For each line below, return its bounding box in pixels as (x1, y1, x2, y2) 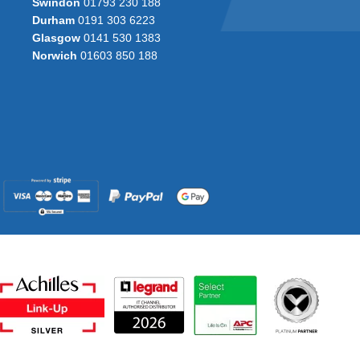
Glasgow (31, 31, 80, 45)
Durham (31, 14, 75, 27)
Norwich (31, 49, 77, 63)
